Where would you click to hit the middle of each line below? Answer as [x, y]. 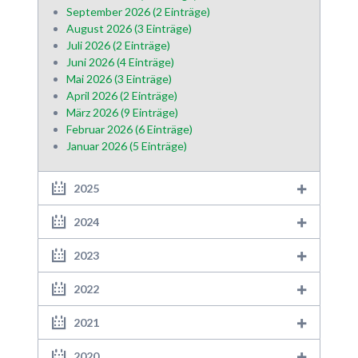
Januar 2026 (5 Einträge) [127, 146]
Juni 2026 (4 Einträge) [120, 62]
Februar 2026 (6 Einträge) [129, 129]
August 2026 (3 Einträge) [129, 29]
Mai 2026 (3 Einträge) [119, 79]
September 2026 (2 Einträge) [138, 12]
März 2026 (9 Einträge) [122, 113]
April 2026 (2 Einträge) [122, 96]
